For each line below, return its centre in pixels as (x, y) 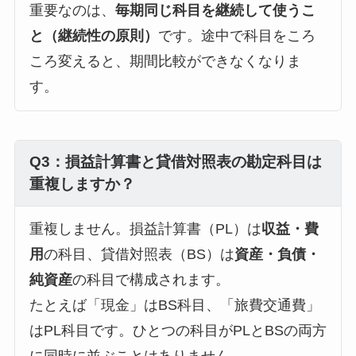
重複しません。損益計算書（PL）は (145, 229)
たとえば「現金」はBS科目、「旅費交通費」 (174, 306)
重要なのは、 (72, 11)
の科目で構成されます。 (151, 280)
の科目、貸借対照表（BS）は (139, 255)
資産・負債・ (277, 255)
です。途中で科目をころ (236, 36)
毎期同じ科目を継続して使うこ (215, 11)
